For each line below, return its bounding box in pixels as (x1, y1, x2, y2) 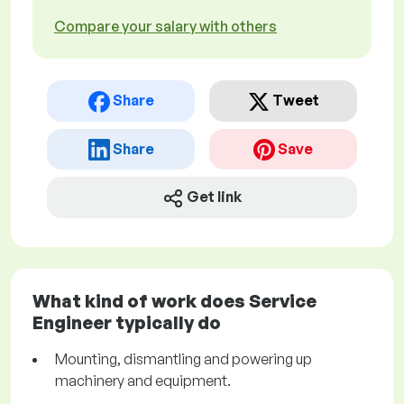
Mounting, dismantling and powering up (55, 350, 312, 369)
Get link (187, 188, 242, 207)
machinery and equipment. (55, 372, 231, 390)
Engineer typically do (32, 311, 221, 335)
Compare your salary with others (54, 17, 277, 35)
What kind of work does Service (32, 289, 317, 313)
